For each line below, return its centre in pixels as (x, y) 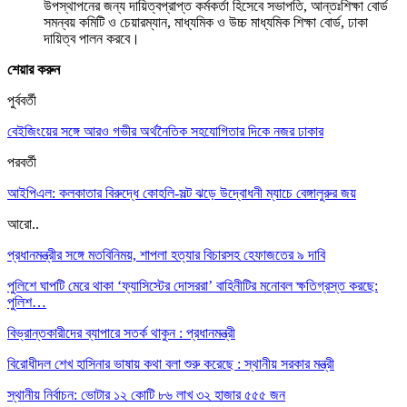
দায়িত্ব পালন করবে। (92, 38)
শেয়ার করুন (34, 69)
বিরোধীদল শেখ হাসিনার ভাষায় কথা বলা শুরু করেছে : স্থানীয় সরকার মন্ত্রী (171, 363)
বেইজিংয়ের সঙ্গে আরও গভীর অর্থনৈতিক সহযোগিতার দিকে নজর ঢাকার (165, 131)
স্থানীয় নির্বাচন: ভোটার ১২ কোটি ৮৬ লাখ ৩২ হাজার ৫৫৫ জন (146, 394)
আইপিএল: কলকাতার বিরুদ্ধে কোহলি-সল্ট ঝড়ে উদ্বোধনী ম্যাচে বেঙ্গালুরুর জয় (182, 193)
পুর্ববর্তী (22, 100)
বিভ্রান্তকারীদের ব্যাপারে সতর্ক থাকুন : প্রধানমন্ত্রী (121, 333)
